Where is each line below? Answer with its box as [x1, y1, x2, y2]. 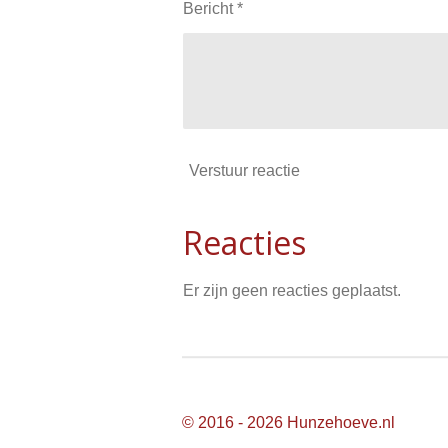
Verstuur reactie [189, 161, 300, 179]
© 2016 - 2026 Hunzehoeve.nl [182, 414, 395, 432]
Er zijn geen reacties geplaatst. [183, 282, 401, 300]
